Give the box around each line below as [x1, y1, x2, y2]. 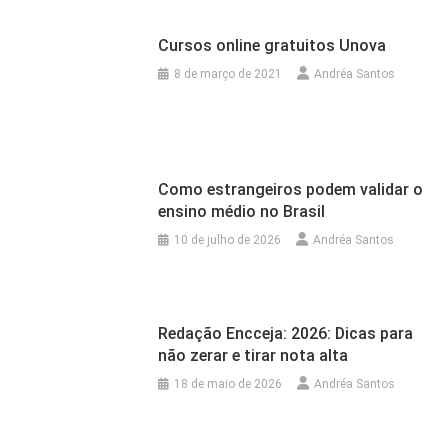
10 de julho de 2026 [174, 233, 282, 248]
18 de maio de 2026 [174, 376, 283, 391]
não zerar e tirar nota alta [158, 345, 349, 365]
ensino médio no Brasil [158, 202, 326, 222]
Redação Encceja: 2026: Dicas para [158, 323, 414, 343]
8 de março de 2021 [174, 67, 283, 82]
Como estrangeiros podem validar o [158, 180, 424, 200]
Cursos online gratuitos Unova [158, 36, 387, 56]
